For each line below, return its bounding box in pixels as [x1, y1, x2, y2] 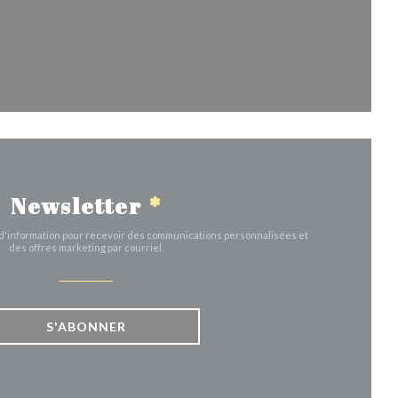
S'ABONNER [46, 319, 126, 335]
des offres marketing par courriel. [9, 242, 163, 254]
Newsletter [10, 191, 148, 221]
